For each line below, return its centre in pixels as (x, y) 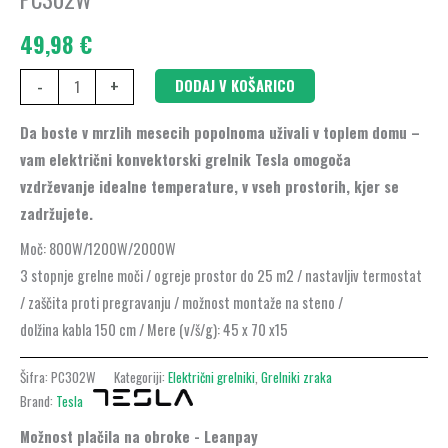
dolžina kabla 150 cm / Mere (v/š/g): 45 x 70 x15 (154, 329)
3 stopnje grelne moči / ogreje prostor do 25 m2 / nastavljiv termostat (221, 275)
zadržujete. (56, 214)
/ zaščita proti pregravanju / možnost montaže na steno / (181, 302)
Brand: (38, 400)
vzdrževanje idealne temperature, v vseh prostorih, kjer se (209, 187)
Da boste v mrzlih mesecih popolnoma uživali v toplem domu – (220, 133)
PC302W (73, 376)
